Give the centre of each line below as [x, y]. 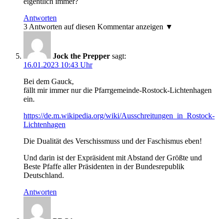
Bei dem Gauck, [49, 82]
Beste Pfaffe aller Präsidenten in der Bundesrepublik [104, 167]
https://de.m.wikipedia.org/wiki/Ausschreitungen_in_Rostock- [119, 116]
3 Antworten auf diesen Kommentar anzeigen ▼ [98, 27]
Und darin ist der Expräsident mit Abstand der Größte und [113, 158]
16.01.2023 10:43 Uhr [58, 65]
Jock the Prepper [81, 56]
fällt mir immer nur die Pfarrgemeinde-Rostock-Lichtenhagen [118, 90]
